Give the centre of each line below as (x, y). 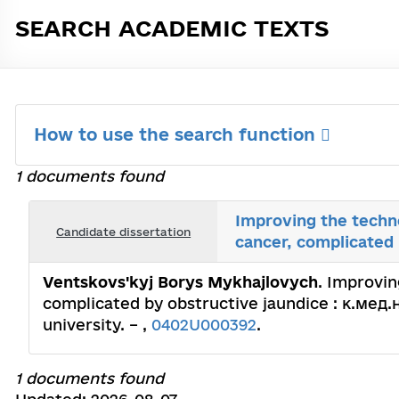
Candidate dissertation (124, 231)
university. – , (97, 325)
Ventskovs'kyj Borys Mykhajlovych (180, 282)
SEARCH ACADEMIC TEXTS (172, 28)
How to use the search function (177, 134)
